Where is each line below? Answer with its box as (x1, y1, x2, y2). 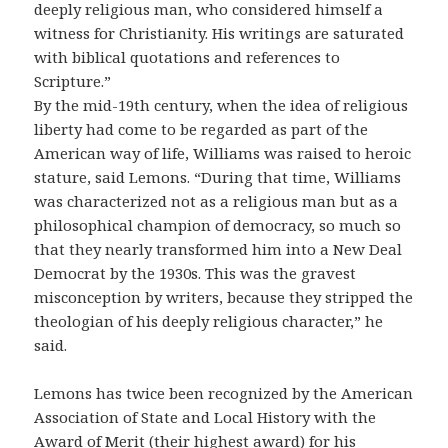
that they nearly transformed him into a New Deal (34, 239, 403, 260)
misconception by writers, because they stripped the (34, 287, 414, 308)
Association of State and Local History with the (34, 407, 377, 428)
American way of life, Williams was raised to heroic (34, 143, 412, 164)
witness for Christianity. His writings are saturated (34, 23, 405, 44)
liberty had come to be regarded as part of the (34, 119, 369, 140)
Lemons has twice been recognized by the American (34, 383, 414, 404)
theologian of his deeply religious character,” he (34, 311, 384, 332)
